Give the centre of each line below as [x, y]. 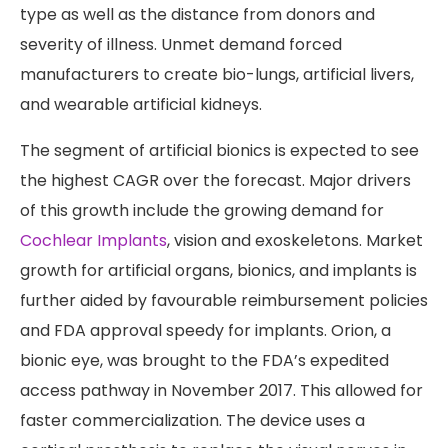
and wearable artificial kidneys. [141, 104]
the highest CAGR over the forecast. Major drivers [215, 180]
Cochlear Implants [93, 240]
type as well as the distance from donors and [197, 14]
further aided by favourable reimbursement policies [224, 300]
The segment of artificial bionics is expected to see [219, 150]
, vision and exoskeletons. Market [295, 240]
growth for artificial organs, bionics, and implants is [218, 270]
